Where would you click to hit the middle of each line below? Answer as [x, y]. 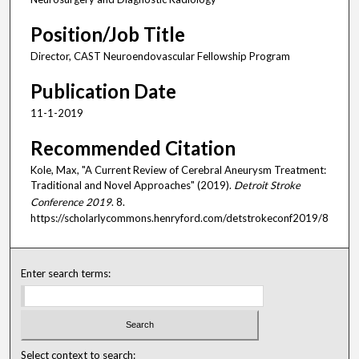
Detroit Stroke [267, 185]
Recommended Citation [133, 147]
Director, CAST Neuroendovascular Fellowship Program [160, 56]
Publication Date [103, 91]
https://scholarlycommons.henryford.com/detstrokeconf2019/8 [179, 218]
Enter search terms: [66, 273]
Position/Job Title [108, 34]
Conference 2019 [71, 202]
